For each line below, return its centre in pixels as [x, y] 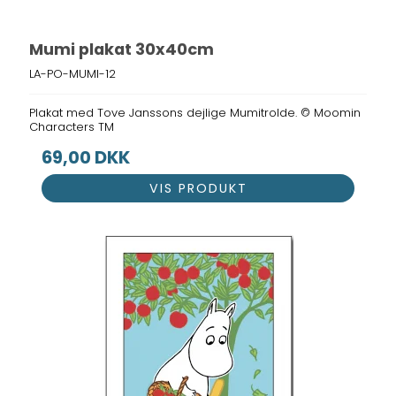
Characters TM [72, 126]
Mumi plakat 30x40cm [122, 49]
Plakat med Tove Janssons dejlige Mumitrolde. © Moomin [195, 112]
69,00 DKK [86, 157]
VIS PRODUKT [198, 189]
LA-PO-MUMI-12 [73, 73]
